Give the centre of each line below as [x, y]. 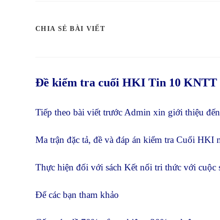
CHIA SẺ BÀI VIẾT [70, 29]
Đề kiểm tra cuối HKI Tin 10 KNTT [126, 82]
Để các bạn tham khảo [77, 194]
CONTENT [123, 68]
